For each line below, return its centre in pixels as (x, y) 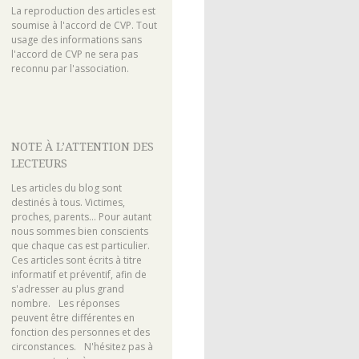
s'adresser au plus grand (67, 289)
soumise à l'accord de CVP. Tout (84, 25)
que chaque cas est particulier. (84, 246)
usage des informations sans (76, 39)
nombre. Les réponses (65, 304)
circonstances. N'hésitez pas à (82, 347)
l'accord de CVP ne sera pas (74, 54)
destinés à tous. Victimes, (68, 203)
